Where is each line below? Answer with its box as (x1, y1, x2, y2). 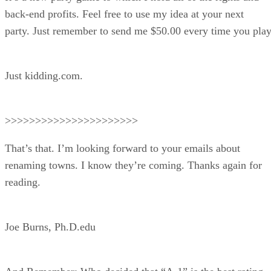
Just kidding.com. (5, 69, 83, 82)
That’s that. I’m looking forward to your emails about (5, 142, 240, 154)
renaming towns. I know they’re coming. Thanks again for (5, 158, 262, 171)
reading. (5, 175, 41, 188)
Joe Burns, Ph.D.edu (5, 220, 96, 233)
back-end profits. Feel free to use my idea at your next (5, 7, 244, 20)
